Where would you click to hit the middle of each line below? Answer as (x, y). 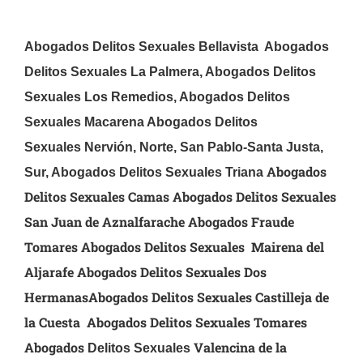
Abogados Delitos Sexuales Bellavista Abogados (176, 47)
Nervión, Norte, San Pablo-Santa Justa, (203, 147)
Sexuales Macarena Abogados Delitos (141, 122)
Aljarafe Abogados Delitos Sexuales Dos (145, 272)
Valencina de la (240, 348)
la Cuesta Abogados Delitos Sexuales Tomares (165, 322)
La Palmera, (167, 72)
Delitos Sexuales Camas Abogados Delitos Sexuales (180, 197)
